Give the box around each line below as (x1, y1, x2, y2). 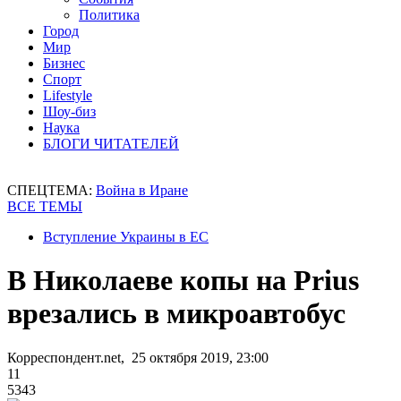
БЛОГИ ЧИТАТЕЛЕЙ (43, 136, 179, 151)
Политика (79, 7, 140, 22)
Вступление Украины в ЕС (43, 229, 209, 244)
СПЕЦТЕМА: (7, 183, 96, 198)
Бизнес (43, 55, 85, 71)
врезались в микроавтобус (7, 297, 346, 330)
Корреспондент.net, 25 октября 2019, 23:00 (7, 349, 269, 365)
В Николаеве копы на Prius (7, 264, 359, 297)
